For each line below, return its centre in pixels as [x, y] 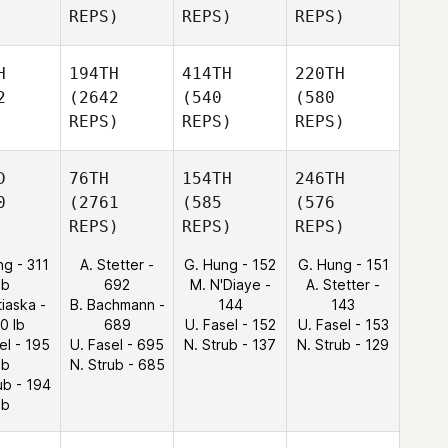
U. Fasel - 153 [343, 324]
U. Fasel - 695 [117, 344]
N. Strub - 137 [230, 344]
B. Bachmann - [117, 304]
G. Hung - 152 [230, 264]
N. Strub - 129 [343, 344]
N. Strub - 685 [117, 364]
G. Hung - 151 [343, 264]
